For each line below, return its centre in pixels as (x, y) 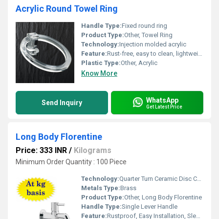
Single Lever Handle (150, 207)
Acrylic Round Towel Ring (67, 9)
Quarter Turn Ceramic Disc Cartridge (158, 179)
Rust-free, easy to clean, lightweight (153, 54)
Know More (99, 73)
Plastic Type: (101, 63)
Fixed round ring (144, 26)
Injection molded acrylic (153, 44)
